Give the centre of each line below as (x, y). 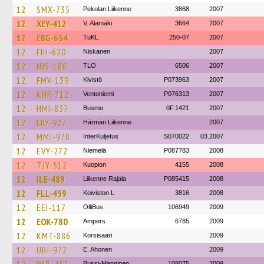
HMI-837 (52, 108)
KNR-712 (53, 94)
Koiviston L (99, 193)
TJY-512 (52, 165)
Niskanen (97, 51)
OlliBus (93, 207)
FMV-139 (53, 80)
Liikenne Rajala (105, 179)
